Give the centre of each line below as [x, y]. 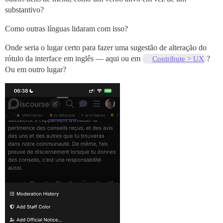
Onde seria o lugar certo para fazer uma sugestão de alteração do [106, 48]
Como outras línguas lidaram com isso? [66, 29]
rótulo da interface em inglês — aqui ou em [74, 59]
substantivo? [24, 10]
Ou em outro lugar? [36, 70]
